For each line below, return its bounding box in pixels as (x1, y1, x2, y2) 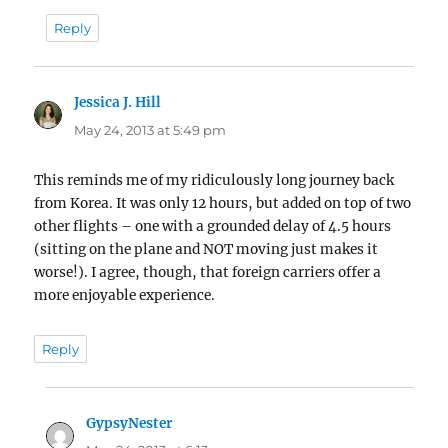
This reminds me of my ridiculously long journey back (34, 171, 395, 189)
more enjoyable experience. (34, 286, 216, 304)
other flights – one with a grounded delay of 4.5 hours (34, 217, 392, 235)
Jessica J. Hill (74, 93, 162, 111)
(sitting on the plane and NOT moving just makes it (34, 240, 379, 258)
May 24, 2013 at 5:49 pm (74, 121, 227, 138)
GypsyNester (86, 414, 173, 432)
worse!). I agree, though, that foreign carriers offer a (34, 263, 382, 281)
